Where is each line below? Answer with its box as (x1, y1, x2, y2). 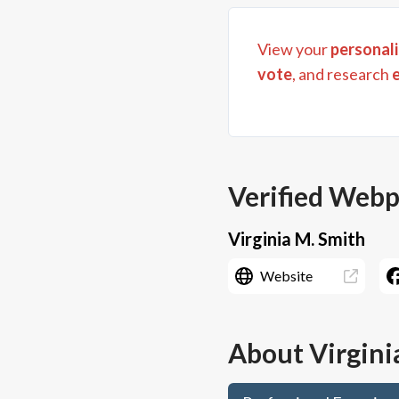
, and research (292, 64, 389, 84)
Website (260, 267, 313, 284)
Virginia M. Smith (228, 228, 365, 249)
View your (257, 39, 330, 59)
